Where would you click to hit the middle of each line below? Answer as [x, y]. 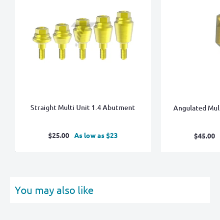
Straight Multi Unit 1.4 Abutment [83, 107]
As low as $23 [96, 135]
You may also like [54, 190]
